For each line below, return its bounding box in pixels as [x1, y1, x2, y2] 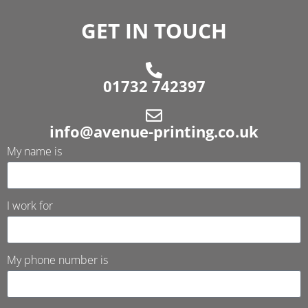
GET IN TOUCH [81, 16, 227, 45]
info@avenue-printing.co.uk [49, 120, 258, 142]
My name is [7, 143, 62, 159]
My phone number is [7, 252, 108, 267]
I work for [7, 197, 53, 213]
